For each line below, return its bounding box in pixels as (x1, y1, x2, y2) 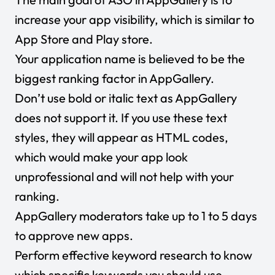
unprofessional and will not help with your (15, 168, 234, 184)
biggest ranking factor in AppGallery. (15, 70, 214, 86)
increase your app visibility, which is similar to (15, 11, 254, 27)
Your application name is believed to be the (15, 50, 245, 66)
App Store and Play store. (15, 31, 153, 47)
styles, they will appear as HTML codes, (15, 129, 228, 145)
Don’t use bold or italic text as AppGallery (15, 90, 237, 106)
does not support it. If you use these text (15, 109, 227, 125)
